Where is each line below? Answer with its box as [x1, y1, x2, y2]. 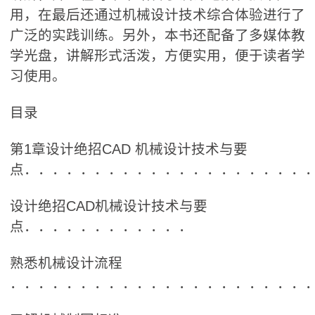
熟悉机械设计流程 [10, 255, 122, 271]
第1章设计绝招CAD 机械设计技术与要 [10, 141, 247, 157]
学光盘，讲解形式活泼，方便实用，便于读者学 [10, 47, 305, 63]
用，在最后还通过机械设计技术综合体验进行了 [10, 6, 305, 22]
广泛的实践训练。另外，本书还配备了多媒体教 [10, 27, 305, 43]
